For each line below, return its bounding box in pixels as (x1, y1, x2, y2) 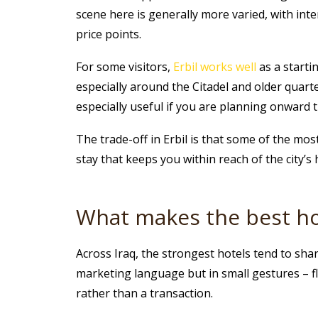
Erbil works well (172, 59, 256, 75)
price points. (75, 26, 141, 43)
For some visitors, (75, 59, 173, 75)
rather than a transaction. (75, 285, 213, 302)
